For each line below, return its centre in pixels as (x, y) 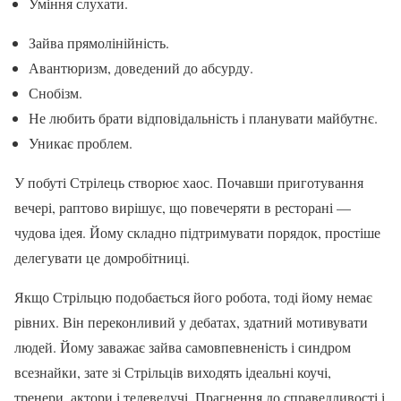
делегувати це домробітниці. (102, 257)
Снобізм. (55, 92)
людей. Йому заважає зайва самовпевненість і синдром (183, 346)
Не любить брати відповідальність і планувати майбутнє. (203, 117)
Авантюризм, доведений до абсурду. (141, 67)
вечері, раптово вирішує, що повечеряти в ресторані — (183, 207)
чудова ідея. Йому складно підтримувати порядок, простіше (197, 232)
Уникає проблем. (81, 142)
